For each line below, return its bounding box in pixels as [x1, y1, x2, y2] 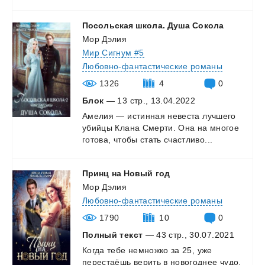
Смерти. [142, 122, 176, 132]
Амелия [82, 111, 114, 121]
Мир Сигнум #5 [82, 47, 144, 57]
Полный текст [82, 230, 143, 240]
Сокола [192, 20, 224, 30]
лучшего [202, 111, 236, 121]
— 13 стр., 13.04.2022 [104, 95, 196, 105]
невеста [167, 111, 200, 121]
